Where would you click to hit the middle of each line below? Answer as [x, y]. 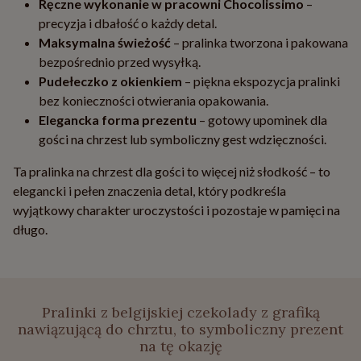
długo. [30, 230]
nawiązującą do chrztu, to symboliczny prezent [180, 330]
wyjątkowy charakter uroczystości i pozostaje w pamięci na [176, 210]
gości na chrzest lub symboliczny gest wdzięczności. [183, 139]
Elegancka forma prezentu [118, 120]
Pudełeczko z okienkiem [110, 81]
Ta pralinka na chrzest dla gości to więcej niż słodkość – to [172, 172]
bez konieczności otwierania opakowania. [154, 101]
